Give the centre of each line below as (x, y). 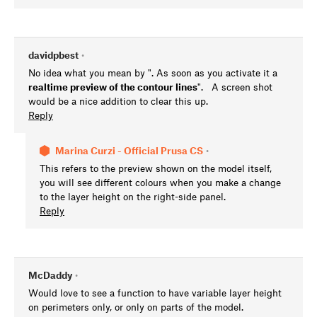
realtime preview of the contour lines (113, 87)
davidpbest (53, 55)
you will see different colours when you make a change (160, 183)
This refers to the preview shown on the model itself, (156, 168)
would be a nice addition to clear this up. (118, 101)
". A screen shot (235, 87)
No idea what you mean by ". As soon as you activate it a (153, 73)
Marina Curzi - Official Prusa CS (129, 151)
